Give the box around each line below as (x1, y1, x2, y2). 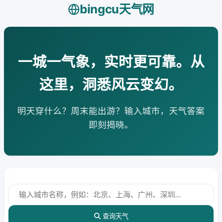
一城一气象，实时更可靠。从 (17, 53, 205, 70)
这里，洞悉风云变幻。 (39, 76, 183, 93)
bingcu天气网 (79, 2, 155, 16)
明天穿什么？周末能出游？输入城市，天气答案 (17, 106, 205, 116)
